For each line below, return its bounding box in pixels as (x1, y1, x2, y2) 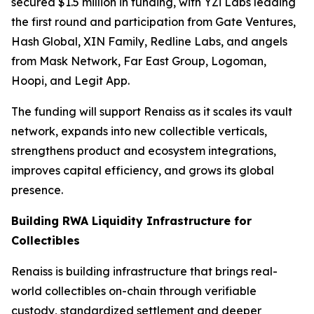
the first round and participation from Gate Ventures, (11, 15, 296, 29)
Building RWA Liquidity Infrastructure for (11, 214, 252, 228)
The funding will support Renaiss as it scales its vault (11, 104, 292, 119)
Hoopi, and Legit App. (11, 74, 130, 88)
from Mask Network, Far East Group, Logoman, (11, 54, 266, 69)
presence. (11, 183, 63, 198)
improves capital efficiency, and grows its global (11, 163, 274, 178)
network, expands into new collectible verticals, (11, 124, 267, 139)
